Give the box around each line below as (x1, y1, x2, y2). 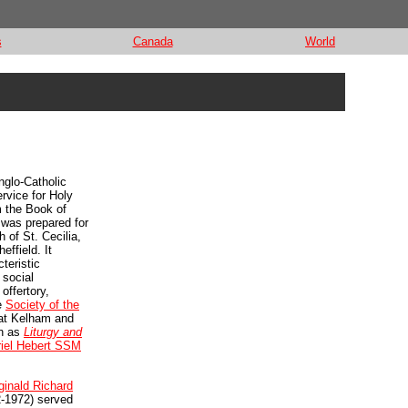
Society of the (5, 298, 79, 312)
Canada (132, 35, 173, 48)
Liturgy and (24, 325, 82, 340)
